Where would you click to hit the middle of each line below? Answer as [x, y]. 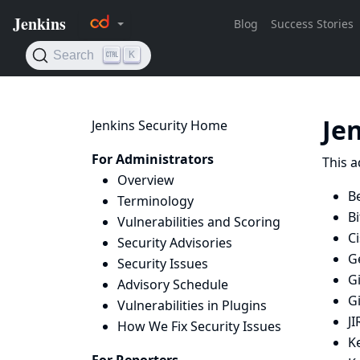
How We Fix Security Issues [199, 326]
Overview [146, 180]
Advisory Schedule [173, 284]
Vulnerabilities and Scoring [199, 222]
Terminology [155, 201]
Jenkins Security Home [160, 125]
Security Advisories [175, 243]
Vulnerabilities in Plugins [192, 305]
